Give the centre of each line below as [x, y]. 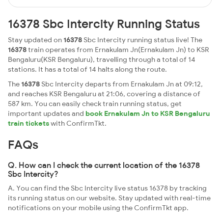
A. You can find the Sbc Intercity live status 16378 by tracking [107, 188]
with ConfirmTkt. [78, 123]
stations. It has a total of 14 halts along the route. [87, 69]
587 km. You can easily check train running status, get [95, 104]
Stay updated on [36, 40]
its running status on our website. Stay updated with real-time [109, 198]
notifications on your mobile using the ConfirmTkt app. [98, 208]
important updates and [47, 113]
